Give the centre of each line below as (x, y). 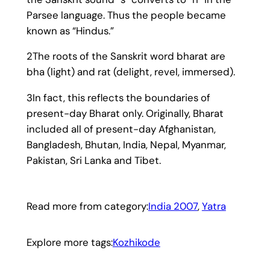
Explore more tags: (69, 243)
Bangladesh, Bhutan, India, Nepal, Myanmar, (126, 145)
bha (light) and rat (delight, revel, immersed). (130, 72)
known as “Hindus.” (70, 30)
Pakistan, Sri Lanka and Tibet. (93, 161)
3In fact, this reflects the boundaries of (118, 98)
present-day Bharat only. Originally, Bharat (125, 114)
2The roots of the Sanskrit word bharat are (126, 56)
